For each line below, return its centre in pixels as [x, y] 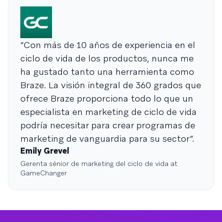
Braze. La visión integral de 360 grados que [111, 85]
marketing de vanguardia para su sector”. [107, 138]
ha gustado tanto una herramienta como [107, 71]
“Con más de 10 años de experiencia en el [108, 45]
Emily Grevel [45, 151]
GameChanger [44, 173]
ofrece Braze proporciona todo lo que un [107, 98]
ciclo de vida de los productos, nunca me [107, 58]
